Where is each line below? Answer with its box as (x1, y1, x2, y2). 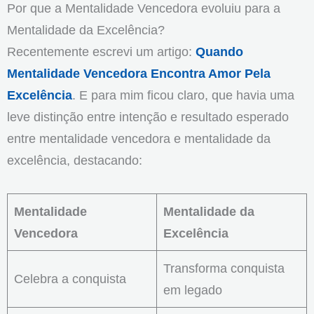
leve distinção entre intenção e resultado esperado (7, 109, 289, 125)
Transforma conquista (163, 261, 285, 276)
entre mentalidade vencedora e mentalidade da (7, 131, 271, 146)
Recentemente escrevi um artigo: (7, 44, 196, 60)
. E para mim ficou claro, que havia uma (72, 88, 294, 103)
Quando (196, 44, 243, 60)
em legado (163, 282, 223, 298)
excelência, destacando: (7, 153, 142, 168)
